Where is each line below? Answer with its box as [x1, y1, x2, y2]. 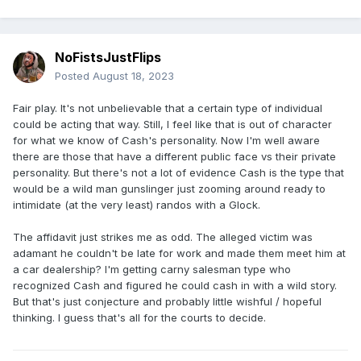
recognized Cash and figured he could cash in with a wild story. [13, 279, 337, 293]
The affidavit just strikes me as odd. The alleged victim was [13, 230, 313, 244]
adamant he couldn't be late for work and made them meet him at [13, 247, 346, 260]
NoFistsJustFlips [55, 49, 161, 66]
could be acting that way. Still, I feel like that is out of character [13, 118, 332, 131]
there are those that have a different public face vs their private [13, 150, 336, 164]
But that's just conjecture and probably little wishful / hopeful [13, 295, 322, 309]
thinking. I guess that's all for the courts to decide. [13, 311, 266, 325]
